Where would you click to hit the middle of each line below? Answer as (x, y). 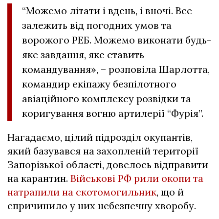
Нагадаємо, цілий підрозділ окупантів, (100, 137)
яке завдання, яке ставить (83, 54)
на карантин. (39, 178)
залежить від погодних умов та (97, 25)
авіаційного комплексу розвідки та (107, 98)
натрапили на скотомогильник (82, 192)
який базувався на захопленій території (103, 151)
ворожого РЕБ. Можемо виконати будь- (117, 40)
